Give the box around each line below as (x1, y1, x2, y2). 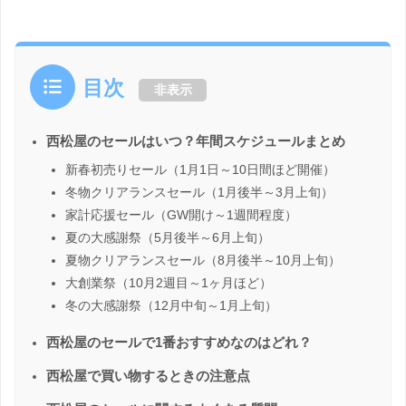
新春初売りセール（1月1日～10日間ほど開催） (65, 162, 335, 178)
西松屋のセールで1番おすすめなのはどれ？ (46, 335, 312, 351)
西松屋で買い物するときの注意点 (46, 369, 250, 384)
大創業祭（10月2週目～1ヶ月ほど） (65, 275, 272, 291)
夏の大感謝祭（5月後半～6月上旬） (65, 230, 270, 246)
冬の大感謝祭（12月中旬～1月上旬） (65, 298, 277, 314)
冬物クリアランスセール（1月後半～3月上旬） (65, 185, 333, 200)
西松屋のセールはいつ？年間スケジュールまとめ (46, 134, 345, 150)
